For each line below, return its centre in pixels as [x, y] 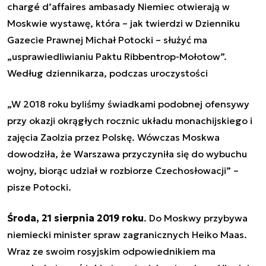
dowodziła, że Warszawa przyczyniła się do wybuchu [127, 153]
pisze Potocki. [39, 187]
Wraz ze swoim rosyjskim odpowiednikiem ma [111, 251]
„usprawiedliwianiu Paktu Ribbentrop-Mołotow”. [118, 56]
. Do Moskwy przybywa [196, 218]
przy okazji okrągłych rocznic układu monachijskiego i [130, 120]
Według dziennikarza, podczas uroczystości [107, 73]
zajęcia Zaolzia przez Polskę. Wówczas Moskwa [113, 137]
